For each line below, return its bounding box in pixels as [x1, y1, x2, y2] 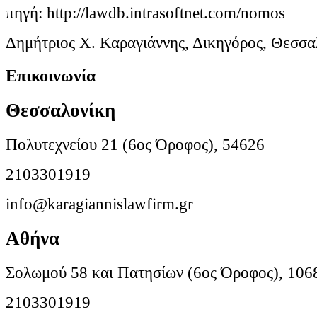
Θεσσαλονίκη [6, 99, 115, 121]
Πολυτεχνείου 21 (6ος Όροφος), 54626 [6, 135, 265, 154]
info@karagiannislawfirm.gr [6, 195, 193, 213]
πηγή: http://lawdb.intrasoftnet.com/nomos [6, 4, 285, 23]
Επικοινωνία [6, 66, 96, 86]
